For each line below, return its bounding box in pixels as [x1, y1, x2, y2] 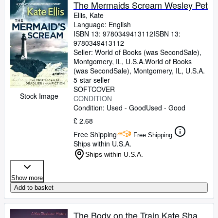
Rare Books [9, 13, 45, 23]
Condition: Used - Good [73, 103, 146, 112]
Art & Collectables [9, 30, 63, 40]
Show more [11, 174, 43, 182]
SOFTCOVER [73, 84, 115, 94]
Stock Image [19, 91, 58, 101]
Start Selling [9, 81, 46, 91]
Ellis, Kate [73, 10, 104, 20]
